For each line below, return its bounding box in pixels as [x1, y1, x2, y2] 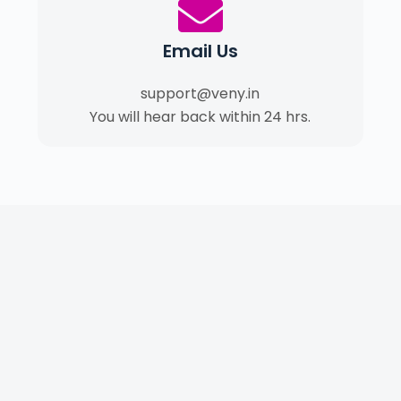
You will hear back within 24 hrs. [90, 107, 311, 127]
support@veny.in [141, 83, 260, 104]
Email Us [162, 38, 238, 64]
